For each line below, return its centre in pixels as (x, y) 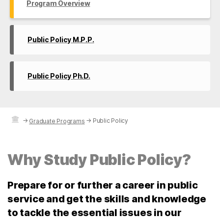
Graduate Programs (57, 121)
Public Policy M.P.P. (61, 39)
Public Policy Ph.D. (59, 76)
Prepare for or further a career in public (103, 185)
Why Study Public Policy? (99, 160)
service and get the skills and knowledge (107, 199)
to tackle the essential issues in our (95, 213)
